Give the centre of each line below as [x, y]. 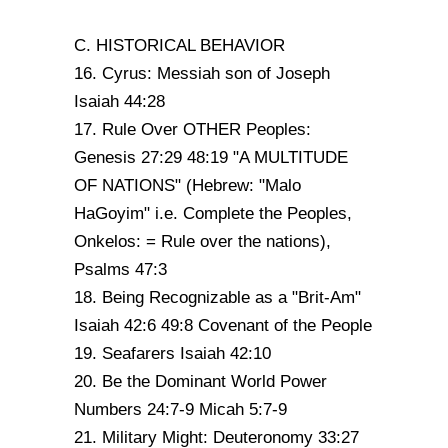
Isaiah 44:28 [119, 101]
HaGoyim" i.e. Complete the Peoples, [213, 213]
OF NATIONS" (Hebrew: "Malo [187, 185]
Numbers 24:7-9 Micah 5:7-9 [180, 409]
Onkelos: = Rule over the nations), [202, 241]
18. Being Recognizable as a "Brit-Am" [217, 297]
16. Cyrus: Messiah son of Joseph [202, 73]
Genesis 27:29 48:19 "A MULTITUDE [211, 157]
